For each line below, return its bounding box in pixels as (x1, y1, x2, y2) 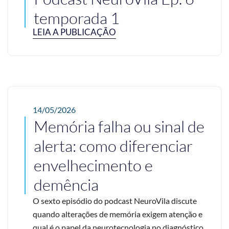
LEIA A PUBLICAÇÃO (33, 26, 116, 37)
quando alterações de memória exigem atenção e (33, 209, 202, 219)
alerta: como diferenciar (34, 135, 193, 155)
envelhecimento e (34, 155, 153, 175)
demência (34, 174, 99, 194)
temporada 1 (34, 8, 120, 28)
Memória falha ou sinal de (34, 116, 204, 136)
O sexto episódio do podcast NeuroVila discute (33, 195, 197, 205)
